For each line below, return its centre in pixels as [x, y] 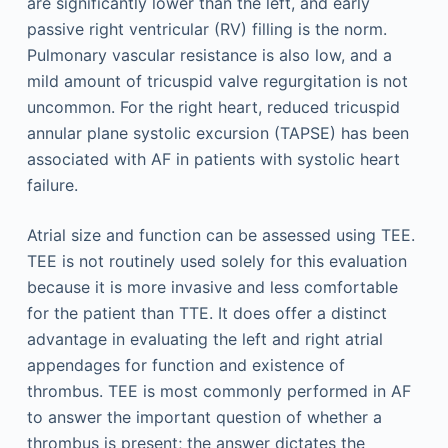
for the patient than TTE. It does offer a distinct [206, 312]
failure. [52, 184]
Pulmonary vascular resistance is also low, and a [209, 54]
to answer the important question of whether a [204, 416]
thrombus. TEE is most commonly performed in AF [218, 390]
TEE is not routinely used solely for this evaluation [216, 260]
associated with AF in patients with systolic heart [213, 158]
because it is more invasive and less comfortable [212, 286]
